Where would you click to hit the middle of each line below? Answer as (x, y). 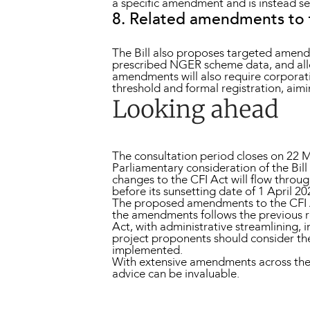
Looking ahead (195, 109)
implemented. (147, 250)
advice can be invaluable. (176, 273)
